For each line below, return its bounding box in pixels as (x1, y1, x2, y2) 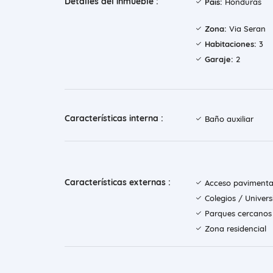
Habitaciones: (205, 39, 257, 49)
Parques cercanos (205, 208, 272, 219)
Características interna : (65, 113, 163, 124)
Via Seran (227, 24, 266, 34)
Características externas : (65, 177, 171, 188)
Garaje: (205, 54, 233, 65)
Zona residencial (205, 224, 266, 234)
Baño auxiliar (205, 114, 253, 124)
